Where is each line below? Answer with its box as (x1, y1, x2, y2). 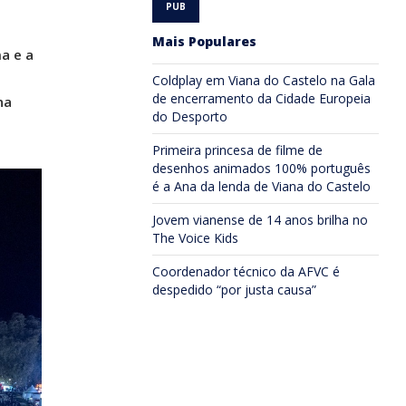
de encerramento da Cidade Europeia (152, 90, 371, 107)
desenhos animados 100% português (152, 159, 371, 177)
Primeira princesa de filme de (152, 141, 323, 159)
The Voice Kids (152, 229, 238, 246)
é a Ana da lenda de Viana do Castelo (152, 178, 371, 195)
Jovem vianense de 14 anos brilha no (152, 211, 368, 228)
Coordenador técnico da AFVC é (152, 263, 340, 280)
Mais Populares (152, 33, 256, 50)
